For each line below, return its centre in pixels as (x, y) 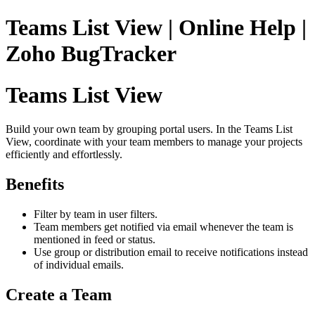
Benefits (35, 185)
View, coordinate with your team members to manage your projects (154, 142)
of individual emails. (79, 265)
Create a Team (59, 295)
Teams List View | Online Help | (156, 28)
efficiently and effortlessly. (64, 155)
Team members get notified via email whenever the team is (163, 227)
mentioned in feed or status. (95, 240)
